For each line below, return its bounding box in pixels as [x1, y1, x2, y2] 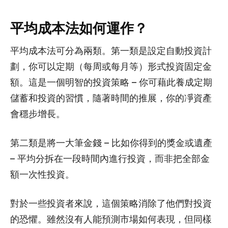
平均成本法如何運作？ [10, 20, 148, 37]
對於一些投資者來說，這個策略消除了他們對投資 [10, 198, 212, 210]
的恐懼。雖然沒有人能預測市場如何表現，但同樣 [10, 214, 212, 225]
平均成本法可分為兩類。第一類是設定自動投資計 [10, 45, 212, 57]
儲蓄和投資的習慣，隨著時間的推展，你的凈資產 [10, 93, 212, 104]
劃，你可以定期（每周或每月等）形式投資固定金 [10, 61, 212, 73]
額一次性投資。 [10, 169, 74, 181]
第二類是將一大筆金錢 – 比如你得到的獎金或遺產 [10, 137, 212, 149]
